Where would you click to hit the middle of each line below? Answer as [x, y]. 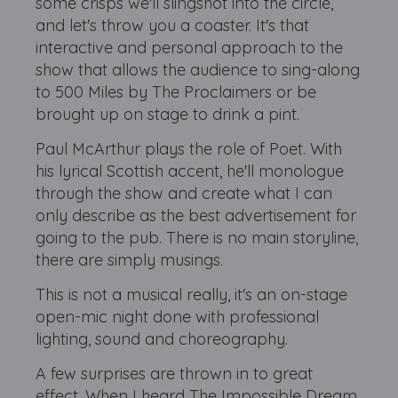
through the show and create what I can [184, 193]
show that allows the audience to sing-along [198, 70]
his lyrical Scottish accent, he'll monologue [190, 171]
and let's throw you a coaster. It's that [173, 25]
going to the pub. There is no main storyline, [197, 238]
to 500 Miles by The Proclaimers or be [176, 92]
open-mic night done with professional [178, 317]
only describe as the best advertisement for [196, 215]
